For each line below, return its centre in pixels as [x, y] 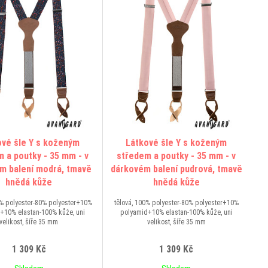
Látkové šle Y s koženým [176, 143]
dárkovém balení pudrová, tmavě [176, 169]
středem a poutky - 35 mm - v [176, 156]
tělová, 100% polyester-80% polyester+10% [176, 203]
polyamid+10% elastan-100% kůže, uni [176, 212]
